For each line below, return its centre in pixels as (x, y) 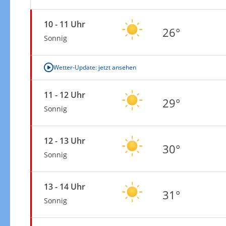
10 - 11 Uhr (64, 24)
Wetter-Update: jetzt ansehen (95, 67)
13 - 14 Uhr (64, 186)
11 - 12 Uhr (64, 95)
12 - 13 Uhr (64, 140)
